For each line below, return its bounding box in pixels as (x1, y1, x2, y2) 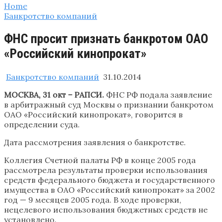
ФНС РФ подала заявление (106, 89, 212, 100)
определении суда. (4, 119, 80, 129)
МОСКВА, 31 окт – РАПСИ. (4, 89, 106, 100)
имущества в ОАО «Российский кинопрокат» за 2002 (4, 184, 215, 195)
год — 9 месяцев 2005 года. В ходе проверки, (4, 194, 181, 205)
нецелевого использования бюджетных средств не (4, 204, 208, 215)
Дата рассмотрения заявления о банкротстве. (4, 137, 186, 147)
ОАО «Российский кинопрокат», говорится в (4, 109, 183, 119)
